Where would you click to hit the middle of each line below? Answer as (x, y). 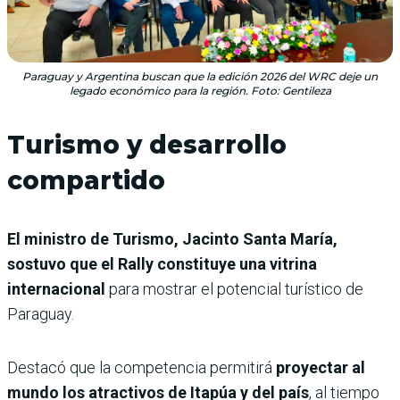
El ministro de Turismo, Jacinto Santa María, (172, 239)
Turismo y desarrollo (147, 145)
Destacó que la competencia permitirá (142, 368)
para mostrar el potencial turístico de (236, 289)
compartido (86, 181)
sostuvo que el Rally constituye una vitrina (162, 264)
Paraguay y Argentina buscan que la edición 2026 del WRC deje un (200, 77)
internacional (58, 289)
